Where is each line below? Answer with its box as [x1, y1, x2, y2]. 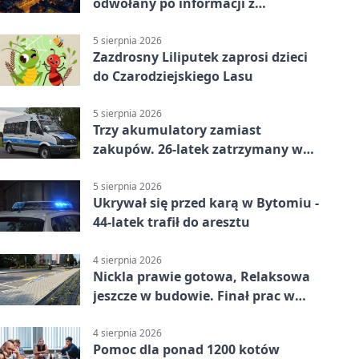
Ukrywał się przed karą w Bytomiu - [93, 194, 319, 212]
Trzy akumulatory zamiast [93, 121, 261, 139]
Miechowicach [93, 305, 184, 324]
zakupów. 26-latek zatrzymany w [93, 140, 303, 159]
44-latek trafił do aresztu [93, 213, 250, 232]
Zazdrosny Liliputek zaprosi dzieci [93, 47, 308, 66]
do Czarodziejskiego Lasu [93, 67, 253, 85]
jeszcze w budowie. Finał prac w [93, 286, 295, 305]
